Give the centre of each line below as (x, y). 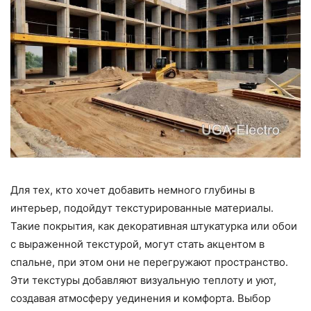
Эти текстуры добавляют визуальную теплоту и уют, (143, 280)
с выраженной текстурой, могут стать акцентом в (137, 244)
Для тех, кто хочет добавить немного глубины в (133, 190)
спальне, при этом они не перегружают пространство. (149, 262)
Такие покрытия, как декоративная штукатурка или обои (154, 226)
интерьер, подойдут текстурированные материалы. (142, 208)
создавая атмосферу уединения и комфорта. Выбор (141, 298)
